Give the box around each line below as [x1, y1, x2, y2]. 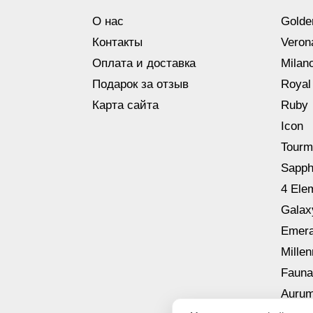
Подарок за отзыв [92, 77, 189, 91]
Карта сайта [92, 98, 159, 112]
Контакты [92, 35, 143, 49]
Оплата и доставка [92, 56, 196, 70]
